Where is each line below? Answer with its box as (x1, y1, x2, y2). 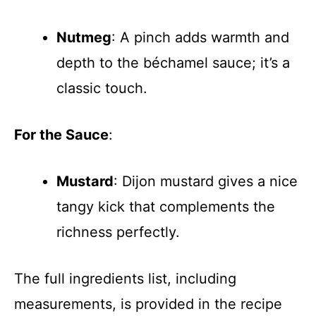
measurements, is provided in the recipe (14, 296, 282, 312)
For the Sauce (14, 126, 109, 143)
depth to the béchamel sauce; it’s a (56, 54, 290, 71)
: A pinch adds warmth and (111, 29, 289, 46)
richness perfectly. (56, 224, 180, 241)
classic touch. (56, 80, 147, 97)
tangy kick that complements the (56, 198, 275, 215)
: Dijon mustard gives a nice (114, 173, 298, 190)
